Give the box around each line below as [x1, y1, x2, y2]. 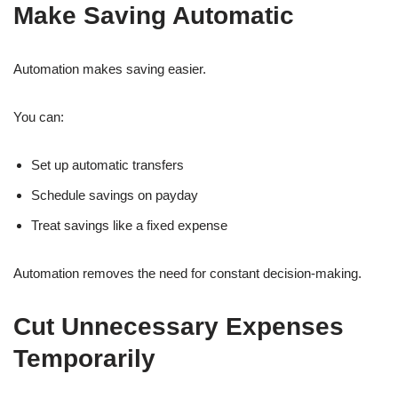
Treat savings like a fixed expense [31, 218, 227, 234]
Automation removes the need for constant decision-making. [13, 266, 362, 282]
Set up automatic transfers [31, 157, 184, 173]
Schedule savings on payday [31, 187, 198, 203]
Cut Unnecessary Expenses [13, 313, 344, 341]
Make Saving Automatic [13, 2, 294, 30]
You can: [13, 109, 64, 125]
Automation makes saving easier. [13, 61, 206, 77]
